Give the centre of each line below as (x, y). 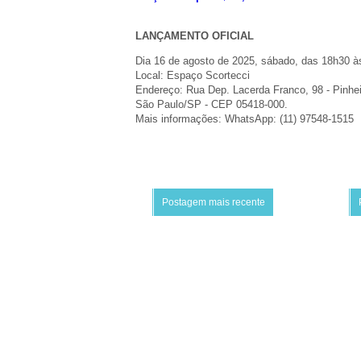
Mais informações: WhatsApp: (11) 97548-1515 (245, 119)
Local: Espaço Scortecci (193, 76)
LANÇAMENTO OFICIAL (195, 36)
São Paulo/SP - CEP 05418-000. (212, 105)
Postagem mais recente (214, 203)
